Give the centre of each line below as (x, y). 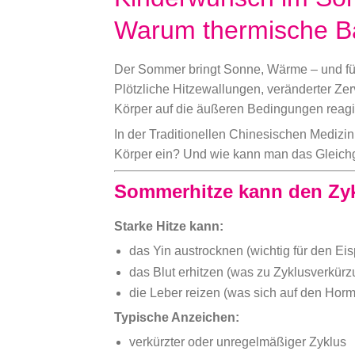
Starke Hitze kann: (169, 226)
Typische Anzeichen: (177, 318)
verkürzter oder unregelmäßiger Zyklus (238, 342)
